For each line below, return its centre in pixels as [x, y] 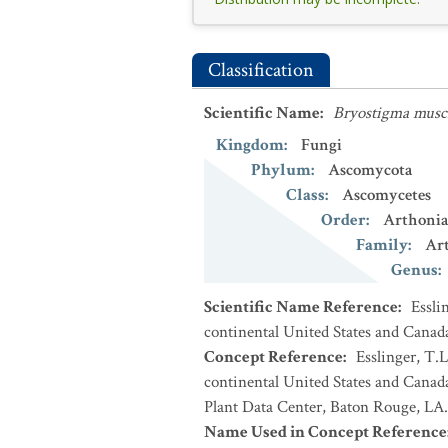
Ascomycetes [386, 195]
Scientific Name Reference [301, 307]
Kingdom [250, 145]
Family [382, 245]
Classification [261, 70]
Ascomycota [370, 170]
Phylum [281, 170]
